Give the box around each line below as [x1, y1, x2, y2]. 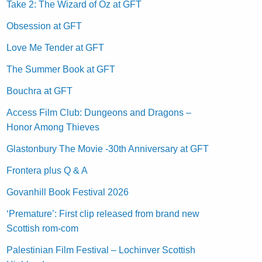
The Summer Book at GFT [6, 64, 116, 74]
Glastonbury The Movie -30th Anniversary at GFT [6, 143, 209, 154]
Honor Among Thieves [6, 122, 100, 132]
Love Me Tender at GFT [6, 42, 105, 53]
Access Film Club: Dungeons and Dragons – [6, 107, 192, 118]
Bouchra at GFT [6, 85, 73, 96]
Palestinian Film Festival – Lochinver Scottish [6, 244, 196, 255]
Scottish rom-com [6, 223, 79, 233]
